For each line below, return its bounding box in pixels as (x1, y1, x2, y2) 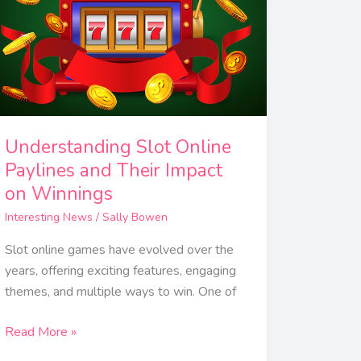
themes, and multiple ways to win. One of (5, 282, 237, 301)
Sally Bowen (102, 209, 168, 225)
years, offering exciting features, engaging (5, 261, 237, 280)
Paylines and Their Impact (5, 158, 223, 184)
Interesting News (5, 209, 93, 225)
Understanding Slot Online (5, 135, 232, 160)
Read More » (5, 322, 77, 341)
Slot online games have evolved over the (5, 240, 234, 259)
